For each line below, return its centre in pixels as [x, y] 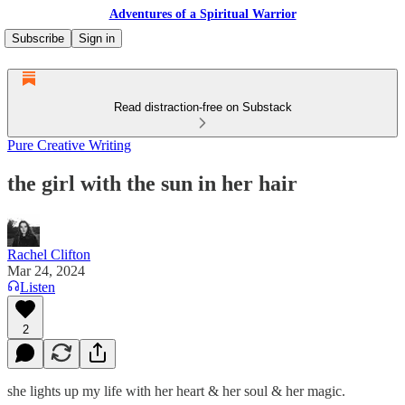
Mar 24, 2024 [46, 270]
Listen [38, 287]
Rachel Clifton [49, 254]
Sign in [97, 38]
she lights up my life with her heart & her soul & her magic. [176, 391]
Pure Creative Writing [69, 145]
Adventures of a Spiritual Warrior [202, 14]
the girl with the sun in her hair [152, 183]
